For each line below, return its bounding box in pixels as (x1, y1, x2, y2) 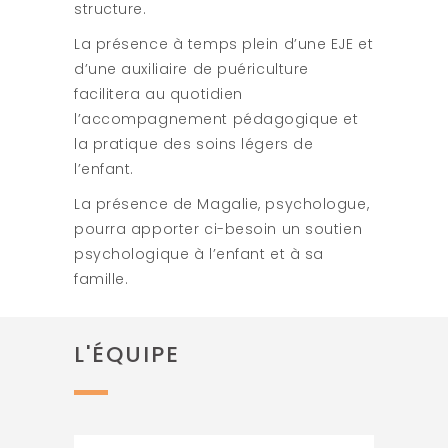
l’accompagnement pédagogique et (74, 108, 359, 129)
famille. (74, 268, 129, 289)
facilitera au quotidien (74, 83, 243, 104)
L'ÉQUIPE (74, 338, 180, 370)
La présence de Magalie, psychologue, (74, 193, 370, 214)
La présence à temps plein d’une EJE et (74, 33, 374, 54)
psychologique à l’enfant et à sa (74, 243, 324, 264)
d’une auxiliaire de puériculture (74, 58, 309, 79)
